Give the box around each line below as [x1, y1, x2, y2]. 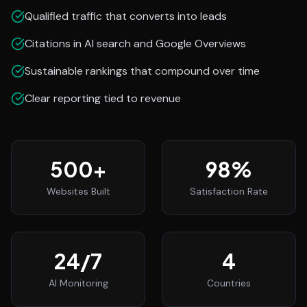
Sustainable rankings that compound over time [25, 64, 260, 78]
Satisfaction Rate [190, 185, 268, 197]
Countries [207, 277, 251, 289]
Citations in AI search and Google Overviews [25, 36, 246, 51]
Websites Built [46, 185, 110, 197]
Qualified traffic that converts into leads [25, 9, 227, 23]
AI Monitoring [48, 277, 108, 289]
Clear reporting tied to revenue [25, 91, 181, 106]
